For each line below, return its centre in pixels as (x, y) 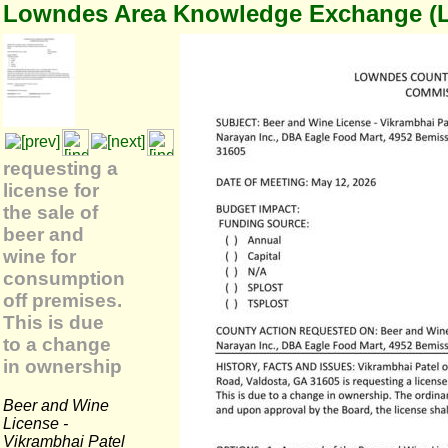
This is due (53, 322)
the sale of (50, 212)
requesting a (60, 168)
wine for (39, 256)
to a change (57, 344)
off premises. (62, 300)
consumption (64, 278)
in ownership (62, 366)
